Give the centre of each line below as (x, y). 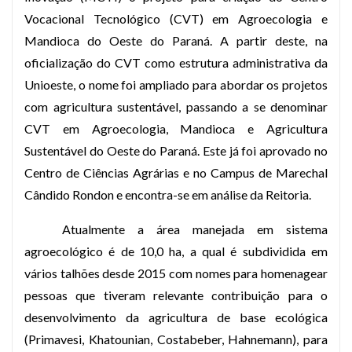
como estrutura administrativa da (236, 62)
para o (304, 295)
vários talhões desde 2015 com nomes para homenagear (176, 273)
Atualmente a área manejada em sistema (195, 229)
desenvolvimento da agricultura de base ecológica (176, 317)
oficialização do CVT (84, 62)
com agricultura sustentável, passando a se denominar (176, 106)
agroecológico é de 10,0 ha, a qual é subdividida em (176, 251)
